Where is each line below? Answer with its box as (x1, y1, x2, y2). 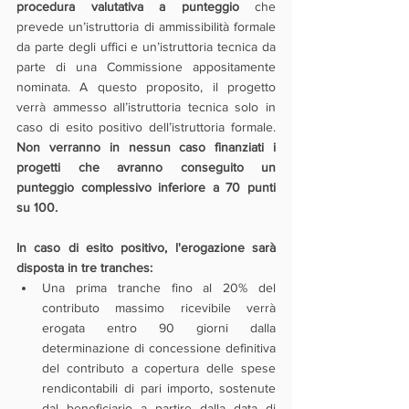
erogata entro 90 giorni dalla (42, 320, 276, 335)
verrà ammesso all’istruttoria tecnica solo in (16, 100, 276, 114)
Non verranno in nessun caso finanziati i (16, 140, 276, 154)
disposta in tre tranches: (16, 260, 152, 275)
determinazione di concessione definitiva (42, 341, 276, 355)
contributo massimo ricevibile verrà (42, 300, 276, 315)
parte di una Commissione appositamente (16, 59, 276, 74)
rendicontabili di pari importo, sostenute (42, 381, 276, 395)
